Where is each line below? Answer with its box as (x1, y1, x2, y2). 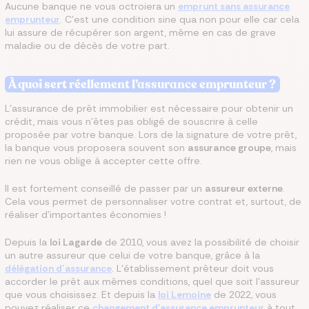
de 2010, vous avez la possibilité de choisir (102, 236, 299, 248)
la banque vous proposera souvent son (5, 141, 188, 154)
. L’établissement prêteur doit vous (112, 262, 274, 275)
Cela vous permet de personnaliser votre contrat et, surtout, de (5, 195, 301, 208)
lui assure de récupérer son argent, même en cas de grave (5, 26, 276, 39)
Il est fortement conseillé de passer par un (5, 182, 205, 195)
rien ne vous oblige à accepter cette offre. (5, 154, 202, 167)
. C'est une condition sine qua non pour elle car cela (60, 13, 299, 26)
